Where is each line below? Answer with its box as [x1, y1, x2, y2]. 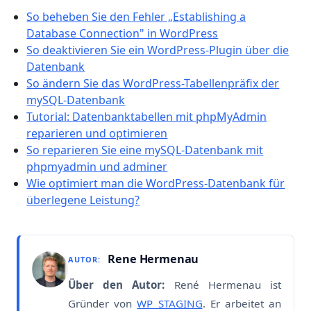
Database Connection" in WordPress [26, 26, 219, 42]
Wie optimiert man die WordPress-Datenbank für [26, 176, 285, 192]
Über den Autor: [68, 277, 165, 292]
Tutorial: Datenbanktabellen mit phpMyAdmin [26, 109, 267, 125]
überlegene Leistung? [26, 192, 140, 208]
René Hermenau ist [165, 277, 282, 292]
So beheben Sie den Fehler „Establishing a [26, 9, 246, 25]
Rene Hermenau [105, 251, 199, 267]
